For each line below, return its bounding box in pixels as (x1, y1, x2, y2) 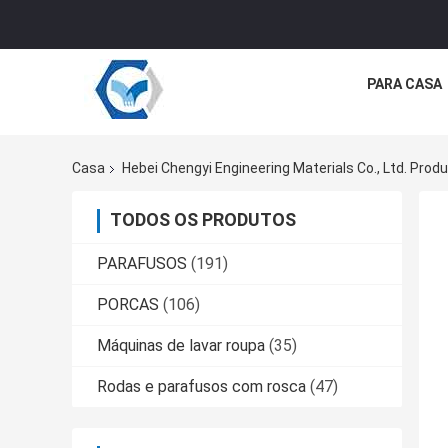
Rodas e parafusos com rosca (97, 377, 306, 397)
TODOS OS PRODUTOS (110, 209, 296, 231)
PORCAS (97, 295, 159, 315)
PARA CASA (367, 76, 442, 92)
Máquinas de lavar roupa (97, 336, 265, 356)
